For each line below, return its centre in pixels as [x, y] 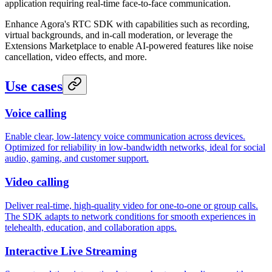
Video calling [37, 182]
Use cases [34, 86]
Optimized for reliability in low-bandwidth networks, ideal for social [135, 148]
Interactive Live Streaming [71, 251]
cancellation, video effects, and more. [76, 56]
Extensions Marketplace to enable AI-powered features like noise [129, 46]
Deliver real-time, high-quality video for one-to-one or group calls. [131, 205]
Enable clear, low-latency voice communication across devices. [125, 137]
